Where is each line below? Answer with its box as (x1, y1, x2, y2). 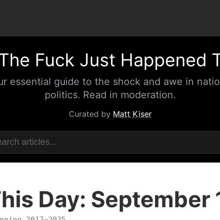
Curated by (68, 109, 113, 119)
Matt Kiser (112, 109, 152, 119)
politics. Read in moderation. (44, 88, 176, 101)
